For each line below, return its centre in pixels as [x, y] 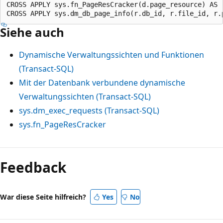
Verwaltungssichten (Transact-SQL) [85, 96]
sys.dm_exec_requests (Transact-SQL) [89, 110]
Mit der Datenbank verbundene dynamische [102, 82]
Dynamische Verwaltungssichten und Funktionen [111, 55]
